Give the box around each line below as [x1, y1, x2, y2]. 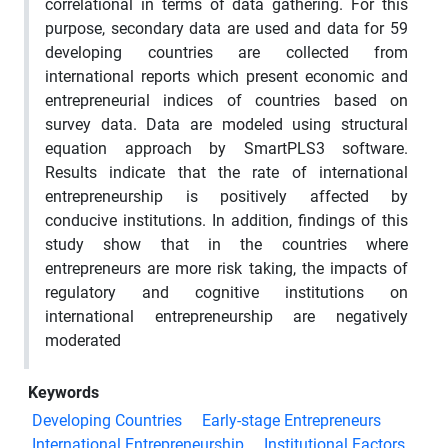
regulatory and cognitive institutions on [45, 282, 408, 302]
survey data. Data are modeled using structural [45, 114, 408, 134]
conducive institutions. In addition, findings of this [45, 210, 408, 230]
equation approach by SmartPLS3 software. [45, 138, 408, 158]
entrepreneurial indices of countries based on [45, 90, 408, 110]
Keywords [28, 382, 99, 402]
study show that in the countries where [45, 234, 408, 254]
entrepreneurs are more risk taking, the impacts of [45, 258, 408, 278]
